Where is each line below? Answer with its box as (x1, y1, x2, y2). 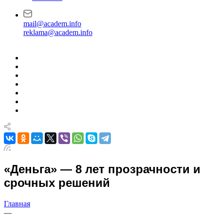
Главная (4, 199, 30, 208)
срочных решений (4, 176, 110, 189)
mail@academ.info (23, 19, 81, 28)
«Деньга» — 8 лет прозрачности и (4, 162, 200, 176)
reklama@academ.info (23, 28, 92, 36)
